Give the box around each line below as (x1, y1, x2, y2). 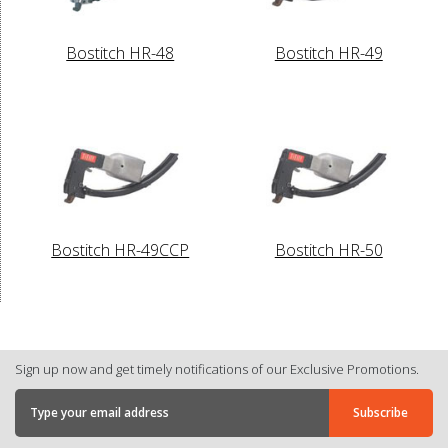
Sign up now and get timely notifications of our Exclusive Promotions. (15, 359, 419, 378)
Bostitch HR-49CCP (51, 238, 190, 261)
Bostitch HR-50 (274, 238, 383, 261)
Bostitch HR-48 (66, 41, 175, 64)
